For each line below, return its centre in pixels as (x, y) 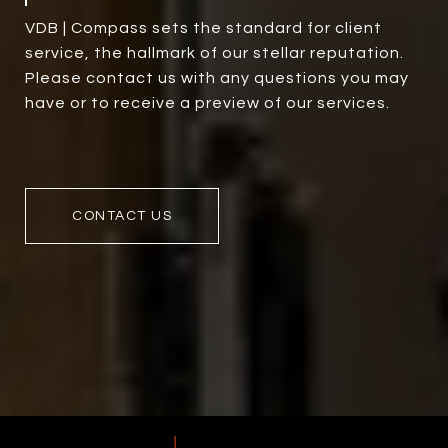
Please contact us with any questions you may (217, 77)
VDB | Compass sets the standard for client (203, 27)
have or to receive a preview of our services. (207, 102)
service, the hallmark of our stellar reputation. (214, 52)
